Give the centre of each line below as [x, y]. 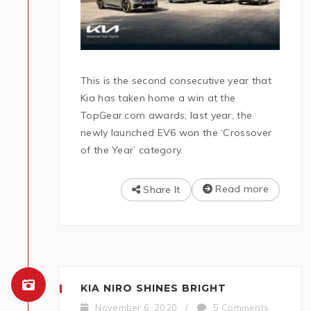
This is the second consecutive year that [176, 80]
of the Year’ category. [132, 150]
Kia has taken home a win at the [158, 98]
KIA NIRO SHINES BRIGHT [153, 288]
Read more [241, 188]
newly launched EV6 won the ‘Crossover [176, 132]
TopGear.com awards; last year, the [167, 115]
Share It [160, 189]
